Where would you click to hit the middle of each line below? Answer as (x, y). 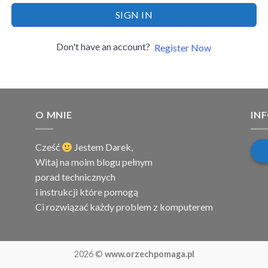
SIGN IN (134, 14)
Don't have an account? (105, 46)
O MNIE (54, 114)
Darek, (119, 147)
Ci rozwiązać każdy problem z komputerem (124, 207)
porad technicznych (75, 177)
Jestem (89, 147)
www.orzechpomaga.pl (149, 254)
